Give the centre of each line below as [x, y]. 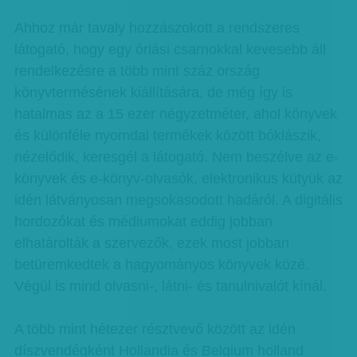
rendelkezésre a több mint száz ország [137, 71]
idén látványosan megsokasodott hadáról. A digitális [178, 200]
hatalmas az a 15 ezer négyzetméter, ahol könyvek [175, 114]
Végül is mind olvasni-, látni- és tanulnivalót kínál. [170, 286]
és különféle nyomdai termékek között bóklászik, [167, 135]
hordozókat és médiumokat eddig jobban [143, 222]
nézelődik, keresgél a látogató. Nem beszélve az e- [176, 157]
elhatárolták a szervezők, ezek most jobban [151, 243]
